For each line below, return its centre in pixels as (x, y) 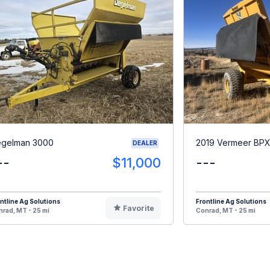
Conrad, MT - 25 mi (226, 210)
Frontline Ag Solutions (231, 201)
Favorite (138, 208)
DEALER (145, 143)
